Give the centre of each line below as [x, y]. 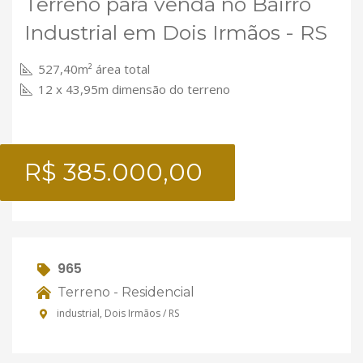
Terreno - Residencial [124, 292]
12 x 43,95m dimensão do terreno [132, 89]
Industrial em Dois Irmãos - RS [176, 32]
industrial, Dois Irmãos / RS [117, 314]
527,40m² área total [92, 69]
